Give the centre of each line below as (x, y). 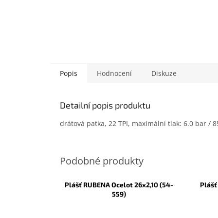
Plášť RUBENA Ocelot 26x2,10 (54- (119, 185)
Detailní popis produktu (105, 105)
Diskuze (164, 73)
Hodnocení (114, 73)
